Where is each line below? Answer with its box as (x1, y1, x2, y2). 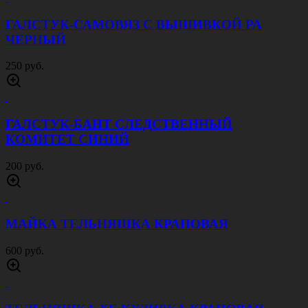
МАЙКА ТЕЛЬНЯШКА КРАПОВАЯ (5, 217, 228, 232)
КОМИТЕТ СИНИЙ (5, 131, 129, 146)
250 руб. (5, 60, 44, 72)
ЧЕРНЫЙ (5, 32, 66, 47)
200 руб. (5, 159, 44, 172)
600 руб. (5, 245, 44, 257)
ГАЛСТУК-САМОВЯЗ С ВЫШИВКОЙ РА (5, 16, 262, 32)
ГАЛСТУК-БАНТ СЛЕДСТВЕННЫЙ (5, 116, 232, 131)
